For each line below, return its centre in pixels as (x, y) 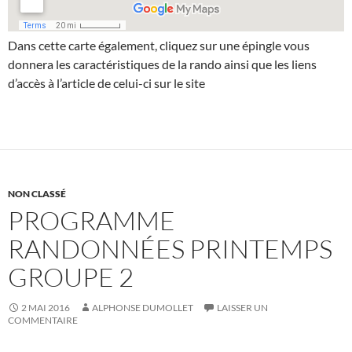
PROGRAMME (92, 221)
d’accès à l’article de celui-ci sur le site (106, 83)
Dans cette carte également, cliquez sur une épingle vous (159, 46)
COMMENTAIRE (43, 321)
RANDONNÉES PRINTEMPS (170, 249)
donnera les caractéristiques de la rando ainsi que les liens (162, 64)
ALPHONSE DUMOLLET (143, 308)
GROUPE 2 (71, 277)
